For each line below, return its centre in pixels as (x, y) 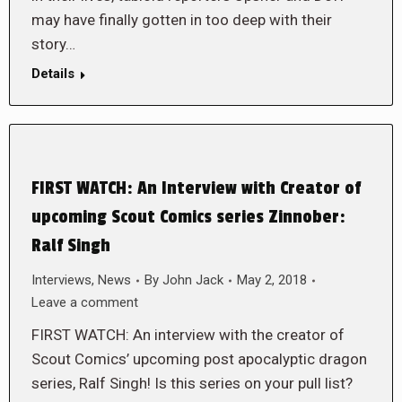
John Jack (193, 280)
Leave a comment (85, 302)
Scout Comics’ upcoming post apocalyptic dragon (199, 359)
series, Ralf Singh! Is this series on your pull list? (192, 383)
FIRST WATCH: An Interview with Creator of (196, 188)
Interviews (61, 280)
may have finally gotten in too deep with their (182, 20)
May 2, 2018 (272, 280)
